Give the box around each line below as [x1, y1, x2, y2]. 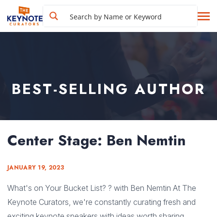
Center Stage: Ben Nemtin [7, 130, 186, 151]
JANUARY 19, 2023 [7, 163, 64, 172]
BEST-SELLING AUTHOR [12, 78, 205, 99]
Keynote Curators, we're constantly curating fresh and [7, 197, 196, 207]
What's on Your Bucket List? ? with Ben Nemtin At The [7, 183, 196, 193]
